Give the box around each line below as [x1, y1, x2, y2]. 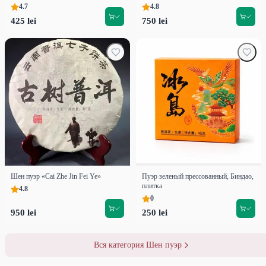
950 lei [11, 208, 36, 218]
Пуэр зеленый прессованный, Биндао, [142, 172, 254, 181]
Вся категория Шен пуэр [94, 240, 182, 250]
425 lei [11, 16, 36, 26]
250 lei [142, 208, 167, 218]
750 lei [142, 16, 167, 26]
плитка [142, 182, 162, 191]
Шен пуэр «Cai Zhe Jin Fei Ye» [11, 172, 101, 181]
